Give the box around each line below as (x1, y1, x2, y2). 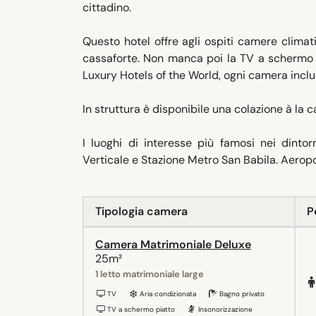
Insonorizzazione (196, 305, 253, 315)
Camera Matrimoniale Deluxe (95, 237, 251, 253)
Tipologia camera (95, 204, 188, 219)
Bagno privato (217, 289, 265, 299)
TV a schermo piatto (105, 305, 175, 315)
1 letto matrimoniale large (95, 268, 204, 281)
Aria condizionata (138, 289, 196, 299)
